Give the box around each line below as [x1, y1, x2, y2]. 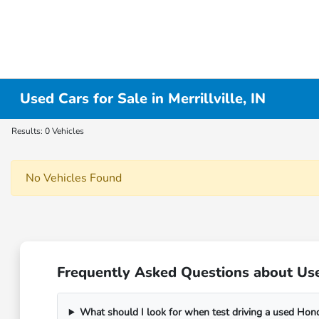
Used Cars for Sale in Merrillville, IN [20, 89, 266, 108]
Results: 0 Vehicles [11, 125, 84, 137]
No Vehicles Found [26, 170, 122, 186]
